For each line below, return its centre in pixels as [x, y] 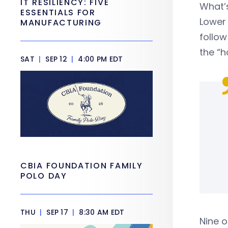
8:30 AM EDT [101, 212]
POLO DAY [45, 176]
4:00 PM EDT [99, 59]
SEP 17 [57, 212]
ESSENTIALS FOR [58, 12]
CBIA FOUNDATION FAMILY [82, 166]
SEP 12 [56, 59]
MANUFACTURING [61, 23]
